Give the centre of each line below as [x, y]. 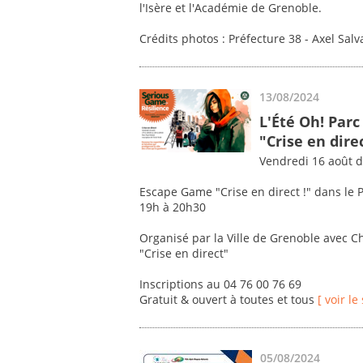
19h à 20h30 [173, 207]
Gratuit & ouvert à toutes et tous [228, 300]
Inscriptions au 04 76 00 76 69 [220, 284]
